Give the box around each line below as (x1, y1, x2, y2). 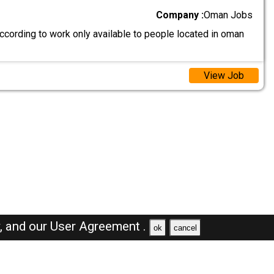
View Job (203, 69, 244, 81)
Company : (156, 9, 204, 21)
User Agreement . (50, 218, 147, 234)
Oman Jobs (204, 9, 253, 21)
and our (6, 218, 51, 234)
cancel (173, 223, 197, 232)
